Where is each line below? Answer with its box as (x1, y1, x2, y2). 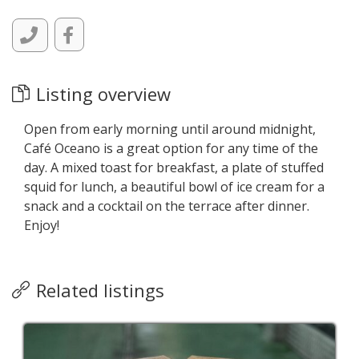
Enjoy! (24, 216, 59, 234)
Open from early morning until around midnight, (24, 120, 316, 138)
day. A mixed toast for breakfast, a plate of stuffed (24, 159, 324, 176)
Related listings (36, 278, 164, 302)
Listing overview (36, 82, 171, 106)
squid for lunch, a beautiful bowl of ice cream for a (24, 178, 325, 196)
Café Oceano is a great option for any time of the (24, 139, 318, 157)
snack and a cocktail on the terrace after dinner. (24, 197, 309, 215)
